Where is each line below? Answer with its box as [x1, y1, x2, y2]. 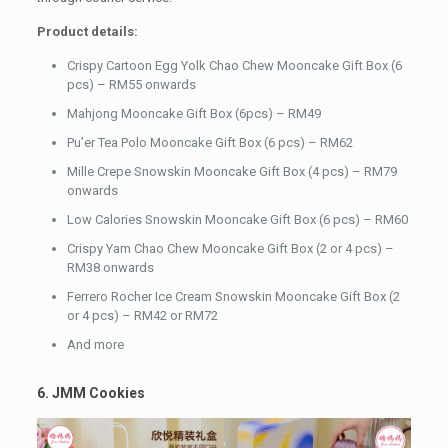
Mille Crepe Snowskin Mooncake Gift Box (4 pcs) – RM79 [66, 163, 397, 179]
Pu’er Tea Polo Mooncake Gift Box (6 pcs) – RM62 [66, 134, 353, 150]
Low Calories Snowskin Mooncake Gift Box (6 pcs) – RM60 [66, 211, 408, 227]
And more [66, 336, 124, 352]
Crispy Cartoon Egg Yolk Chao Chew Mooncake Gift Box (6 [66, 57, 402, 73]
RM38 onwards [66, 259, 154, 275]
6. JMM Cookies [36, 384, 145, 401]
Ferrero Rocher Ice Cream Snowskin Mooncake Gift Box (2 [66, 288, 400, 304]
